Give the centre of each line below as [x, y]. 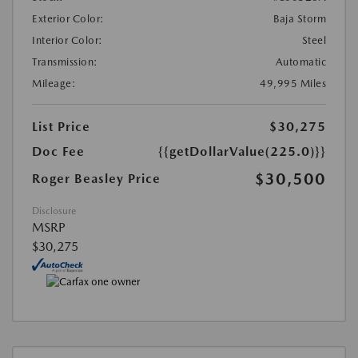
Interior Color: [68, 40]
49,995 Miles [293, 84]
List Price [61, 127]
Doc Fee [58, 151]
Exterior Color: [68, 19]
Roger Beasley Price [96, 179]
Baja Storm [300, 19]
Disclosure [54, 211]
